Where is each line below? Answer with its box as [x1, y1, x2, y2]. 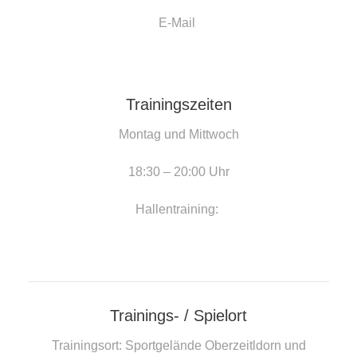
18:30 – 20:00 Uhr [127, 164, 229, 178]
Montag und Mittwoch [118, 127, 239, 141]
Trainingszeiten [125, 95, 232, 113]
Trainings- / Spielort [110, 306, 247, 324]
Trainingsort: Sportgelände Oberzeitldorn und [51, 338, 306, 352]
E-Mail [159, 15, 198, 29]
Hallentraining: [135, 202, 222, 216]
